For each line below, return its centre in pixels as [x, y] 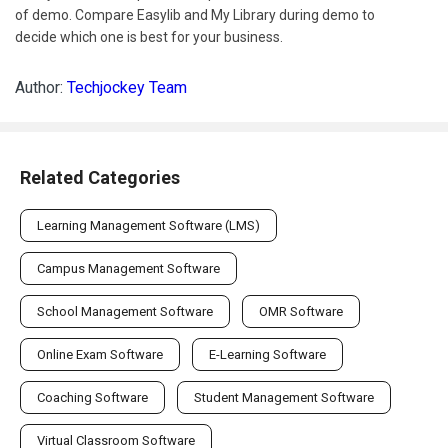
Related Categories [100, 177]
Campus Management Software [128, 268]
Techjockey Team [127, 87]
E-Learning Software [267, 354]
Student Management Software [284, 397]
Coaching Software [92, 397]
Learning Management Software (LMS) [148, 225]
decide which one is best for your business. [149, 36]
